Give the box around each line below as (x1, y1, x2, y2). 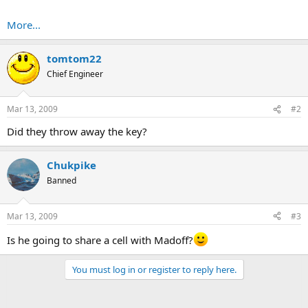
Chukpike (47, 158, 96, 172)
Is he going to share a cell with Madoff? (7, 232, 193, 247)
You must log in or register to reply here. (71, 263, 236, 276)
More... (7, 17, 41, 32)
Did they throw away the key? (7, 124, 147, 138)
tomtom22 (47, 51, 102, 65)
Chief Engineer (47, 67, 103, 80)
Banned (47, 175, 76, 186)
